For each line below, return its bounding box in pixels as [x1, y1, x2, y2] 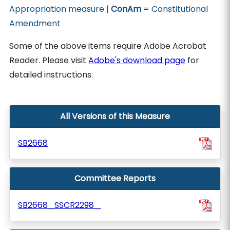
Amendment [9, 17, 61, 29]
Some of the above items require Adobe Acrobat [9, 40, 207, 52]
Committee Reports [74, 172, 156, 184]
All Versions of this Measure [60, 110, 170, 122]
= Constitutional [141, 3, 208, 15]
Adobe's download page [88, 54, 186, 66]
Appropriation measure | [9, 3, 111, 15]
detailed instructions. [9, 69, 93, 81]
